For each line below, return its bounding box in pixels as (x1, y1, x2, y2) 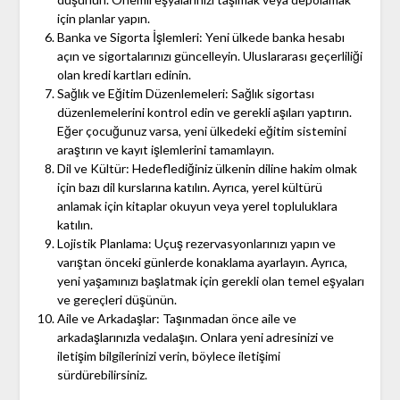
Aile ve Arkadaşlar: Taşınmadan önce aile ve (56, 311, 296, 327)
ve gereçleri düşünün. (56, 292, 177, 308)
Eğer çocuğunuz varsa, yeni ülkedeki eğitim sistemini (56, 123, 346, 139)
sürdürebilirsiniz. (56, 367, 147, 383)
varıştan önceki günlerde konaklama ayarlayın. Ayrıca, (56, 254, 347, 271)
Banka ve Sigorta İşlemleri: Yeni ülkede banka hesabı (56, 29, 345, 46)
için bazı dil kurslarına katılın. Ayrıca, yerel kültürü (56, 179, 322, 196)
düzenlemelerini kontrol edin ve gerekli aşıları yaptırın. (56, 104, 352, 121)
